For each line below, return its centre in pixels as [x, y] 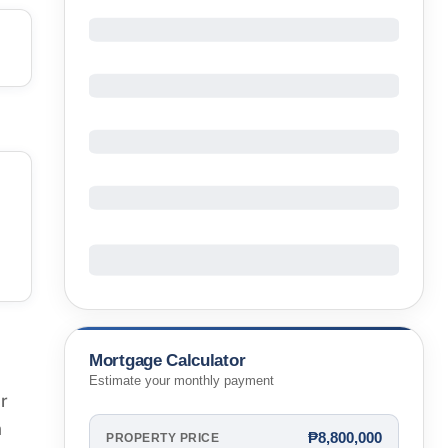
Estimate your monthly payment [181, 381]
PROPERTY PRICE [162, 437]
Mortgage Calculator [167, 360]
